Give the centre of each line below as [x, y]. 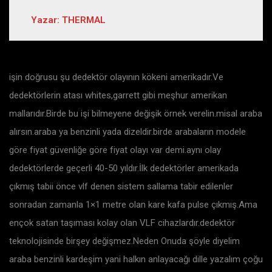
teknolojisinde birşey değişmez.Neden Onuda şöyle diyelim [124, 241]
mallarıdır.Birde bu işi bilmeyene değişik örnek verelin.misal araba [136, 113]
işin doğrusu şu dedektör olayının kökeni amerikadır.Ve [116, 77]
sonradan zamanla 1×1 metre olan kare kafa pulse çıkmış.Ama [133, 204]
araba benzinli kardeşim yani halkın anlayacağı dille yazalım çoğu [136, 259]
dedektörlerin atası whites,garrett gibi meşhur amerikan [118, 95]
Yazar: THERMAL [68, 20]
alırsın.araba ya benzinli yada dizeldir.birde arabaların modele [127, 131]
